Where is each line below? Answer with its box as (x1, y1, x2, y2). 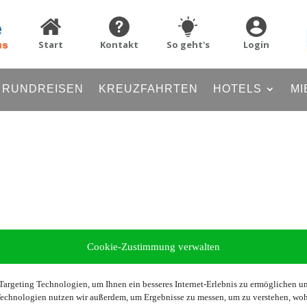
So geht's (166, 38, 210, 51)
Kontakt (100, 38, 138, 51)
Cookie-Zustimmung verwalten (87, 241, 220, 252)
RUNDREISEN (1, 83, 84, 95)
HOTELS (212, 83, 262, 95)
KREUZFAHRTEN (98, 83, 198, 95)
